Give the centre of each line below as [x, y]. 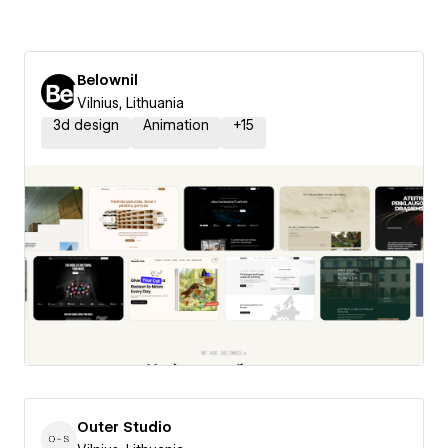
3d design [86, 125]
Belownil [107, 80]
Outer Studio [124, 427]
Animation [176, 125]
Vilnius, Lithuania [130, 103]
